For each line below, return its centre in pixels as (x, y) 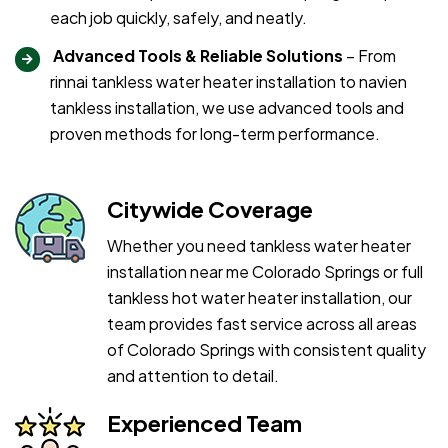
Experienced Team (204, 422)
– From (371, 55)
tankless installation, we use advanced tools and (227, 107)
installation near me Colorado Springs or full (265, 271)
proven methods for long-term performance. (215, 133)
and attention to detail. (193, 375)
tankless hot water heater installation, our (259, 297)
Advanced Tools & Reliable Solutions (199, 55)
